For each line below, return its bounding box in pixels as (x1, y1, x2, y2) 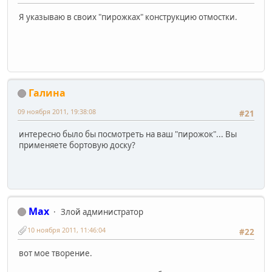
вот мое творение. (19, 248, 92, 259)
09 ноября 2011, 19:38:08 (18, 106, 96, 116)
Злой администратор (61, 206, 143, 217)
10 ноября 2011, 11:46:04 (27, 225, 106, 235)
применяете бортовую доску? (19, 140, 135, 151)
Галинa (29, 86, 66, 100)
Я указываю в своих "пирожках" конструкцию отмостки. (19, 12, 237, 23)
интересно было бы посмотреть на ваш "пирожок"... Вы (19, 129, 237, 140)
